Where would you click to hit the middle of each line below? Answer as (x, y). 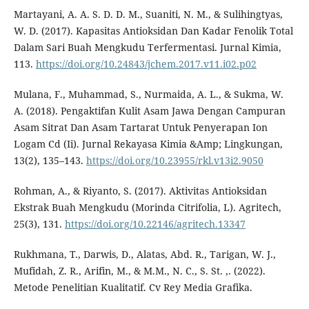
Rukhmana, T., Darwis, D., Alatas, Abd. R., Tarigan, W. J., (144, 255)
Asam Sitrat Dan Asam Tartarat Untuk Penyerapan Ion (140, 128)
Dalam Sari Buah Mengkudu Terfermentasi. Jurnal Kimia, (147, 48)
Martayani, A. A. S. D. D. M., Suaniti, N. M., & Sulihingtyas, (148, 14)
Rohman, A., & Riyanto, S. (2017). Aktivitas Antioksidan (140, 191)
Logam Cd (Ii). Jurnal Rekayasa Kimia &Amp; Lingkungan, (148, 144)
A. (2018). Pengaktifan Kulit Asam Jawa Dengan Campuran (149, 111)
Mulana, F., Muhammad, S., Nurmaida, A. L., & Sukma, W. (148, 94)
